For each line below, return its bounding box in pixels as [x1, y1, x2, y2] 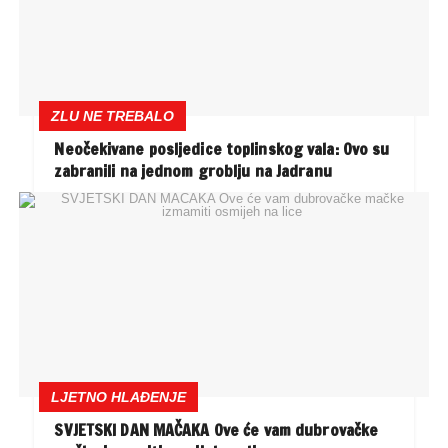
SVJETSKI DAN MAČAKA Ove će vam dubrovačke [54, 418, 379, 441]
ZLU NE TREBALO [51, 108, 175, 125]
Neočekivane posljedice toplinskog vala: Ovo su [54, 138, 390, 161]
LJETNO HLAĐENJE [51, 388, 187, 405]
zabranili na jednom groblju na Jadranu [54, 160, 332, 183]
